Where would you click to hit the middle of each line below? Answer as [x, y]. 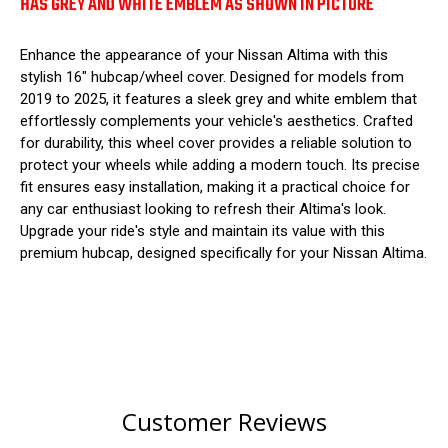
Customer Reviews [224, 421]
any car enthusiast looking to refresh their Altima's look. [203, 208]
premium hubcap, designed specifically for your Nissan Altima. [223, 252]
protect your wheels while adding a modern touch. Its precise [220, 164]
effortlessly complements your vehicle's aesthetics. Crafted [216, 120]
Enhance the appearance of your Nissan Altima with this [204, 54]
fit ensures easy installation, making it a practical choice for [215, 186]
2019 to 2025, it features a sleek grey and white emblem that [218, 98]
